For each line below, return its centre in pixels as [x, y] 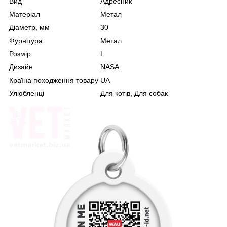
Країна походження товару [54, 80]
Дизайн [21, 67]
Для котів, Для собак [134, 93]
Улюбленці [27, 93]
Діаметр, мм [29, 28]
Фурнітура [26, 41]
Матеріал [25, 14]
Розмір [20, 54]
